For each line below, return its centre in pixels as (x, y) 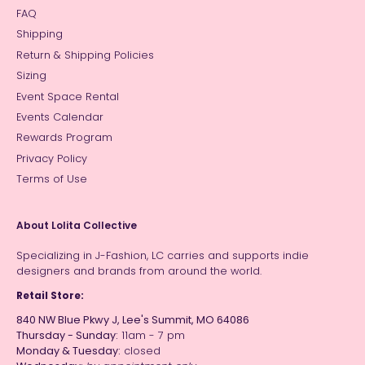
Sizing (31, 76)
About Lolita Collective (77, 226)
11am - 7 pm (152, 335)
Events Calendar (60, 117)
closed (141, 350)
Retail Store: (50, 295)
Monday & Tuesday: (68, 350)
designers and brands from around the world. (139, 271)
